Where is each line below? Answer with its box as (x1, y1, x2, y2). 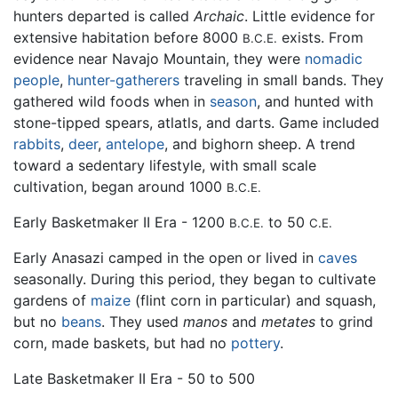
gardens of (13, 291, 91, 310)
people (13, 71, 60, 90)
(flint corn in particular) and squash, (131, 291, 376, 310)
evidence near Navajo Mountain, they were (13, 50, 305, 68)
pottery (231, 334, 280, 353)
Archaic (194, 7, 244, 26)
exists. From (277, 28, 363, 47)
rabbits (13, 135, 60, 154)
